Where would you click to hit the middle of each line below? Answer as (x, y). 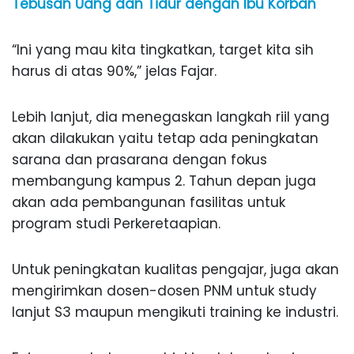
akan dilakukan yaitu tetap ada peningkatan (165, 139)
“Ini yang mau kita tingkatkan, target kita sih (163, 50)
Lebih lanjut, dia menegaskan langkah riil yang (171, 117)
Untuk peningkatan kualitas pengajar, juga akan (175, 270)
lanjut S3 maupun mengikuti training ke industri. (175, 313)
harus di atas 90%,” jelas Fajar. (114, 72)
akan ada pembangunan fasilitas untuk (149, 203)
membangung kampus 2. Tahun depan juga (164, 181)
